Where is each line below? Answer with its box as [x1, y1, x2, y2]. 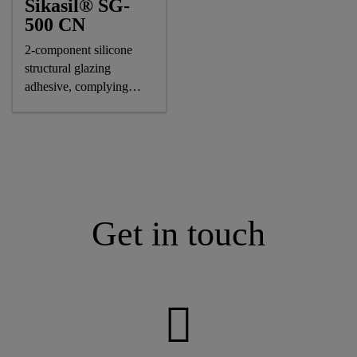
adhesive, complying [25, 80, 129, 93]
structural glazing [25, 61, 112, 75]
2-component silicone [25, 43, 133, 57]
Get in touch [92, 214, 265, 253]
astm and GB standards [25, 98, 142, 112]
